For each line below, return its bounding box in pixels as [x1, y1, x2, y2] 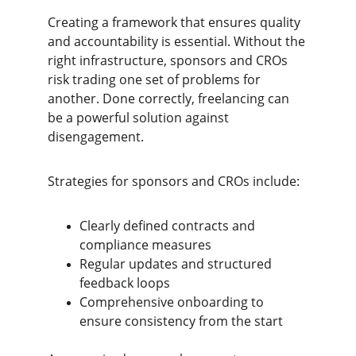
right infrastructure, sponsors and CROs [48, 52, 291, 69]
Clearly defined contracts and [79, 217, 258, 234]
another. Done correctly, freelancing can [48, 90, 292, 107]
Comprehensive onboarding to [79, 293, 267, 311]
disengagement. [48, 128, 144, 145]
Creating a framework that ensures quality [48, 14, 304, 31]
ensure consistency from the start [79, 312, 283, 330]
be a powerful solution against [48, 109, 232, 126]
